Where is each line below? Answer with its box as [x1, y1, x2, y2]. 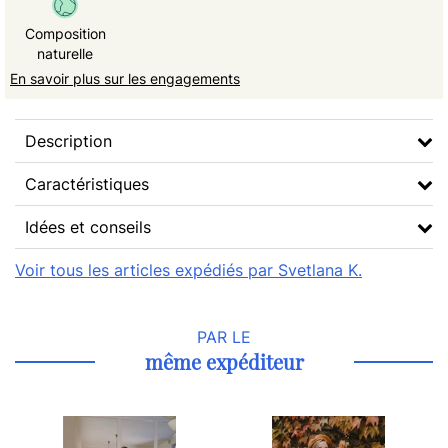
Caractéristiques [25, 174, 149, 194]
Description [25, 131, 112, 151]
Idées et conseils [25, 217, 151, 237]
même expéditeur [144, 348, 304, 375]
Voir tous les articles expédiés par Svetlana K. [15, 260, 362, 280]
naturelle [37, 45, 93, 62]
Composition [24, 25, 106, 42]
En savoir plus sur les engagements [10, 70, 240, 87]
